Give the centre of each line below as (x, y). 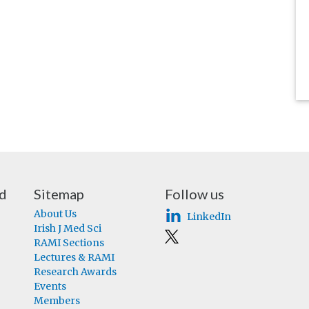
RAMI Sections (69, 243)
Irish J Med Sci (68, 228)
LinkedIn (209, 217)
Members (57, 301)
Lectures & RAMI (74, 257)
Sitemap (59, 194)
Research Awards (75, 272)
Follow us (195, 194)
